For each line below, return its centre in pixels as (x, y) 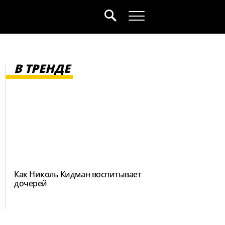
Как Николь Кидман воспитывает (78, 174)
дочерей (31, 183)
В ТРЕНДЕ (42, 68)
